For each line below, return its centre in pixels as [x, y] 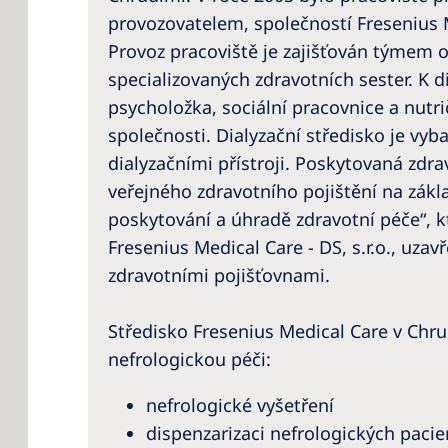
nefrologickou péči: [189, 358]
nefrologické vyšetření [240, 404]
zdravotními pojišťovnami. [219, 274]
